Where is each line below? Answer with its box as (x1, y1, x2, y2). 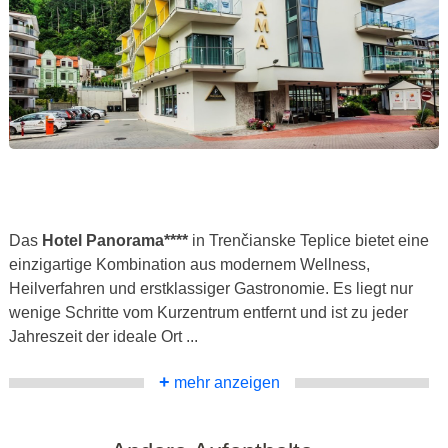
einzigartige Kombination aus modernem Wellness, (9, 256, 370, 274)
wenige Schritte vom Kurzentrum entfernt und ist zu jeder (9, 304, 408, 322)
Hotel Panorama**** (42, 232, 188, 250)
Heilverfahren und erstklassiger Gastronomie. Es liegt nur (9, 280, 413, 298)
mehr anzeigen (169, 374, 280, 392)
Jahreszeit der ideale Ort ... (9, 328, 198, 346)
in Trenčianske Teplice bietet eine (188, 232, 429, 250)
